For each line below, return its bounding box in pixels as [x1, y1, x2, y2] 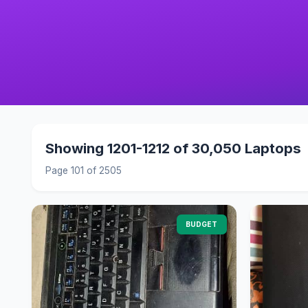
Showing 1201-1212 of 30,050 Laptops [45, 139, 301, 157]
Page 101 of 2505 [45, 164, 122, 176]
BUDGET [186, 219, 218, 228]
